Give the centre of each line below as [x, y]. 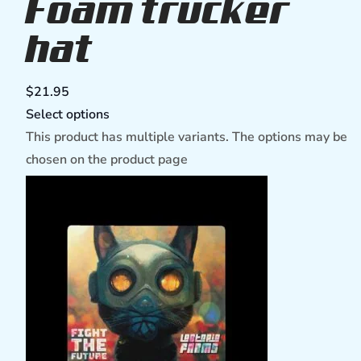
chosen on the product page [107, 160]
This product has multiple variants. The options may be [187, 137]
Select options [68, 114]
